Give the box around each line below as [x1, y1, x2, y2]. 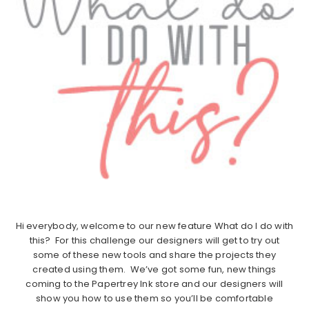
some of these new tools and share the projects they [32, 248, 277, 262]
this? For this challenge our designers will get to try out [29, 234, 280, 248]
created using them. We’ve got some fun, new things [32, 263, 277, 277]
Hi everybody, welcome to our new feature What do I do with [15, 219, 294, 233]
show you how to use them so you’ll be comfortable [36, 292, 273, 306]
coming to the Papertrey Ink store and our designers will [26, 277, 283, 291]
